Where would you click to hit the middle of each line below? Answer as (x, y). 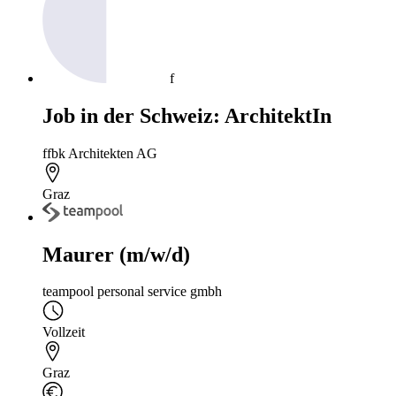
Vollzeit (64, 332)
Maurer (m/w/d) (116, 254)
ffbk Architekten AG (100, 154)
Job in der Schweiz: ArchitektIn (187, 116)
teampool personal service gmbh (132, 292)
